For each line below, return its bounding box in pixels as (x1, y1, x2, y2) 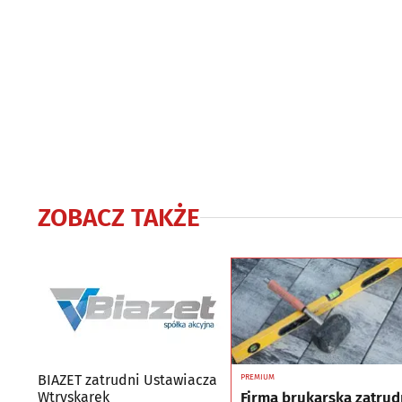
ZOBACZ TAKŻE (38, 202, 200, 232)
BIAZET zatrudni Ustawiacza (38, 371, 217, 389)
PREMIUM (240, 371, 275, 381)
